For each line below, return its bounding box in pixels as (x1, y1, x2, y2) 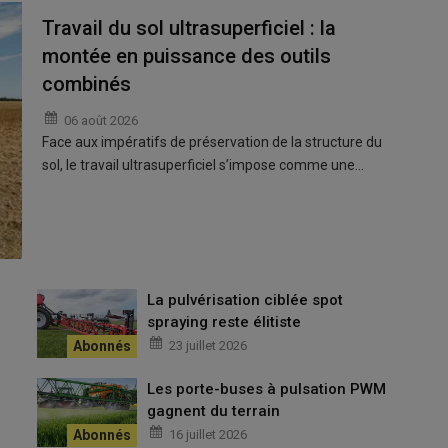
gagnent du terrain (147, 402, 281, 421)
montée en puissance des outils (42, 43, 332, 68)
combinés (42, 71, 132, 96)
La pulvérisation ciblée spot (147, 291, 344, 310)
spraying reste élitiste (147, 313, 302, 332)
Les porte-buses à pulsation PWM (147, 380, 387, 399)
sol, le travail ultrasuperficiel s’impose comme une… (42, 156, 365, 173)
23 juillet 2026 (169, 338, 248, 354)
